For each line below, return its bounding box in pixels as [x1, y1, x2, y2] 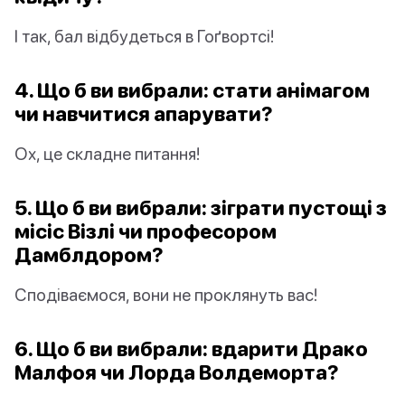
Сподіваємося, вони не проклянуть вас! [14, 284, 317, 306]
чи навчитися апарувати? [14, 101, 273, 127]
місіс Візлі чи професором [14, 219, 277, 244]
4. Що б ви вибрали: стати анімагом [14, 78, 370, 103]
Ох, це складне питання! [14, 143, 200, 165]
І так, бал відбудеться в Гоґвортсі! [14, 25, 274, 47]
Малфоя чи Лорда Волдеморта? [14, 360, 339, 385]
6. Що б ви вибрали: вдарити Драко [14, 336, 368, 362]
